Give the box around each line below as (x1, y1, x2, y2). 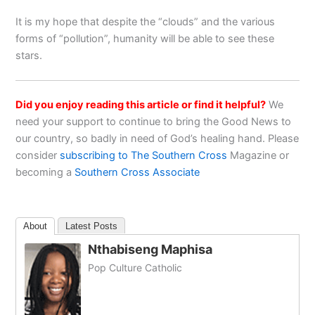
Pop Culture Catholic (88, 262, 183, 274)
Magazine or (227, 148, 290, 162)
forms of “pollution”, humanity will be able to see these (15, 32, 275, 45)
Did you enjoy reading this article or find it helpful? (15, 98, 266, 111)
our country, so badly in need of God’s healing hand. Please (15, 131, 300, 145)
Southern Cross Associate (75, 165, 203, 179)
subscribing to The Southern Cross (60, 148, 228, 162)
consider (15, 148, 60, 162)
